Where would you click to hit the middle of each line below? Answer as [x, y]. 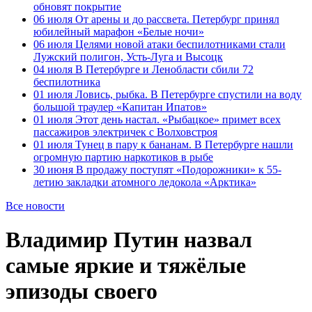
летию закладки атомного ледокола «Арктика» [145, 182]
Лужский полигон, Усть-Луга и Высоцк [128, 57]
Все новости [35, 206]
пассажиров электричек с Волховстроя [125, 132]
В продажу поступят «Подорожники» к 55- [177, 170]
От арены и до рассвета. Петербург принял [176, 19]
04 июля [53, 69]
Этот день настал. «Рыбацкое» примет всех [177, 119]
